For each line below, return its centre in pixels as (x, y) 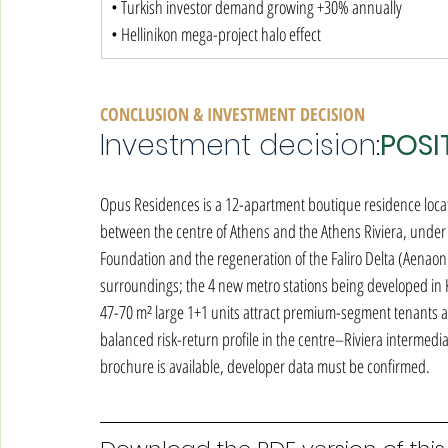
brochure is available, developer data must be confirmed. (265, 366)
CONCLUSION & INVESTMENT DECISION (232, 114)
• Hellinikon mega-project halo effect (216, 34)
